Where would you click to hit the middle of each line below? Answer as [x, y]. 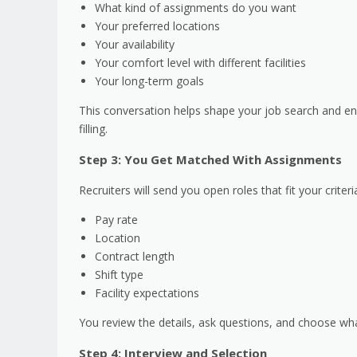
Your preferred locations [157, 25]
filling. [93, 128]
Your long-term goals [149, 80]
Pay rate [116, 219]
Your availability [135, 44]
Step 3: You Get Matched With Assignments [210, 159]
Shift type [119, 274]
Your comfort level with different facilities [200, 62]
